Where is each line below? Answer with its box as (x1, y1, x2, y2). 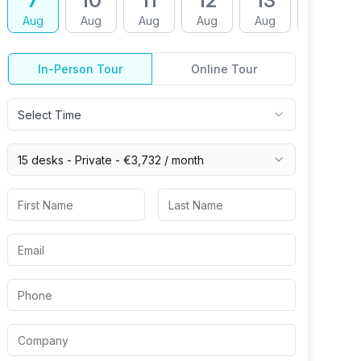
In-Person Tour (38, 62, 122, 76)
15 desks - (18, 152, 75, 167)
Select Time (18, 107, 81, 122)
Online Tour (190, 62, 257, 76)
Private (75, 152, 112, 167)
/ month (161, 152, 204, 167)
